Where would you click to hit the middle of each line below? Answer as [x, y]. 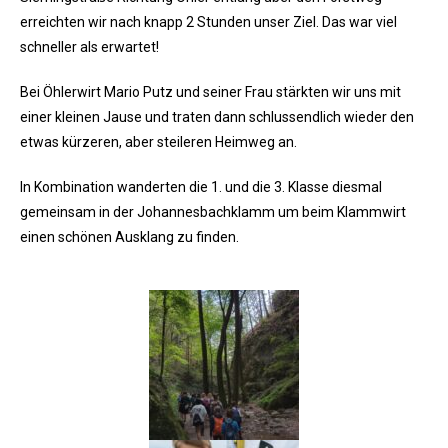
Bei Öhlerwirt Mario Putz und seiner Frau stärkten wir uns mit [210, 92]
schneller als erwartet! [89, 47]
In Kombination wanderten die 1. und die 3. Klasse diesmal [201, 187]
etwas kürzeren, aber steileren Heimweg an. [158, 142]
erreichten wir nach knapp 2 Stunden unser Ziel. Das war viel [208, 22]
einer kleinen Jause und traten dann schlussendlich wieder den [217, 117]
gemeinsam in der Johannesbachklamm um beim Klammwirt [213, 212]
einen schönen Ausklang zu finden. [129, 237]
